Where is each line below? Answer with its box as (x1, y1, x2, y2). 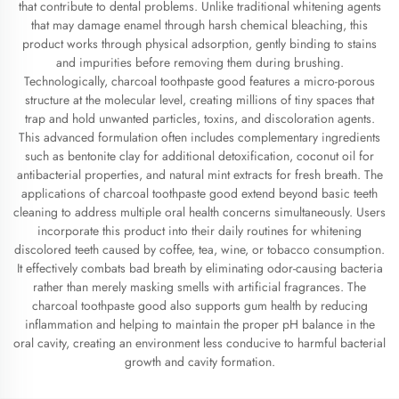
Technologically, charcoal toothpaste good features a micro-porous (24, 72, 375, 90)
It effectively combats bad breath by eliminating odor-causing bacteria (16, 259, 383, 277)
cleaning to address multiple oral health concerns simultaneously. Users (13, 203, 386, 221)
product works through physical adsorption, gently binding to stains (22, 35, 377, 53)
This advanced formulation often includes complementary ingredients (19, 128, 380, 146)
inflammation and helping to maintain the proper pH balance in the (24, 315, 375, 333)
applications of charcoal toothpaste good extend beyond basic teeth (21, 184, 378, 202)
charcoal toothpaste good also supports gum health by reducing (31, 297, 368, 314)
